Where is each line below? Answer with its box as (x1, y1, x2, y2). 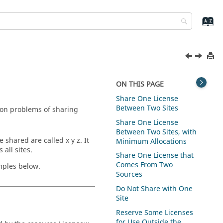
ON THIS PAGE (116, 79, 164, 90)
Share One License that (116, 150, 194, 161)
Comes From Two (116, 160, 173, 171)
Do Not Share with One (116, 184, 193, 195)
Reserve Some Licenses (116, 207, 194, 218)
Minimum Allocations (116, 136, 187, 147)
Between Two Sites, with (116, 126, 197, 137)
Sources (116, 169, 143, 180)
